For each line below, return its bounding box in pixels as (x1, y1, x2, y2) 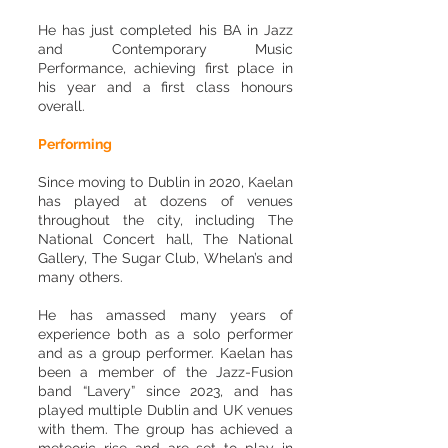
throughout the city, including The (38, 212, 293, 228)
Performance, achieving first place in (38, 60, 293, 76)
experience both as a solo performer (38, 326, 293, 342)
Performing (38, 136, 112, 152)
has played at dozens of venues (38, 193, 293, 209)
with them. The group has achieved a (38, 421, 293, 437)
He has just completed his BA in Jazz (38, 22, 293, 38)
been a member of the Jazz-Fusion (38, 364, 293, 380)
